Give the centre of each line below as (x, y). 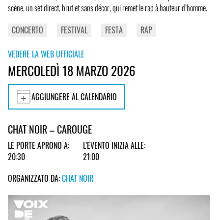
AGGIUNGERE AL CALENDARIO (74, 96)
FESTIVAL (74, 30)
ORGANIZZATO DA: (35, 178)
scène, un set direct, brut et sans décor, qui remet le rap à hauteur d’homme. (108, 8)
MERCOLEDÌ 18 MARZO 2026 (72, 70)
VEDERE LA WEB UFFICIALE (46, 54)
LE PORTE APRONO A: (39, 146)
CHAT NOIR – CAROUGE (50, 129)
